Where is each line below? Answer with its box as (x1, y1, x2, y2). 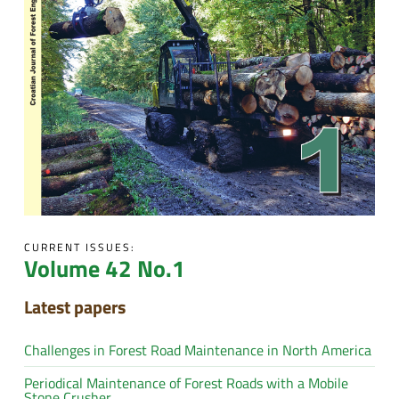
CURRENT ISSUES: (23, 239, 135, 256)
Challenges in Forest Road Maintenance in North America (23, 339, 371, 362)
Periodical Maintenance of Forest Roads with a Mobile (23, 372, 348, 395)
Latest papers (23, 293, 126, 322)
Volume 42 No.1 (23, 251, 185, 287)
